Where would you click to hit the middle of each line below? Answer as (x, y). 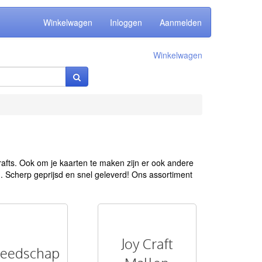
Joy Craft (147, 244)
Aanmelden (181, 22)
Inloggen (126, 22)
